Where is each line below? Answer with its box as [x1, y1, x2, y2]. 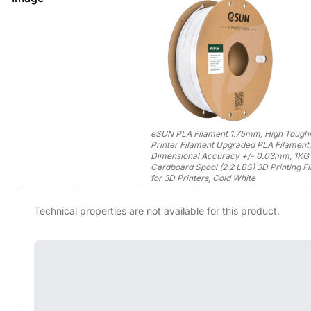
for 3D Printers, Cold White [151, 173, 255, 183]
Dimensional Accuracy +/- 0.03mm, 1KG [151, 151, 309, 161]
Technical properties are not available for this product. [34, 205, 280, 217]
